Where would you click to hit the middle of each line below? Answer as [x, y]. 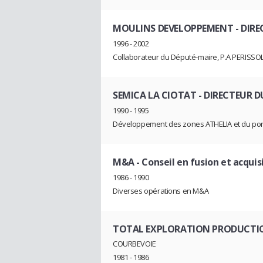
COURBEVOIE [134, 244]
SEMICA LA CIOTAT [155, 95]
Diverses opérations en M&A [161, 190]
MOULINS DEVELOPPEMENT [173, 28]
